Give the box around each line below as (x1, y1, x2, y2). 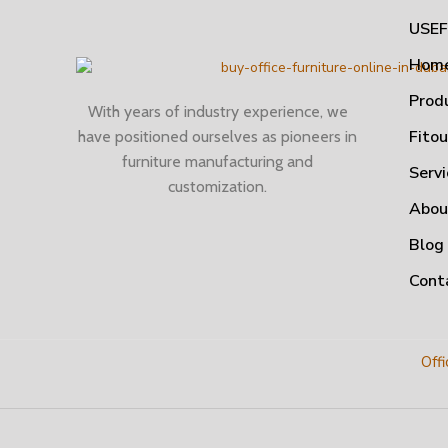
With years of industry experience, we (87, 101, 348, 121)
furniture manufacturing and (122, 151, 313, 171)
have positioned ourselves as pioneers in (78, 126, 357, 146)
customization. (168, 176, 267, 196)
